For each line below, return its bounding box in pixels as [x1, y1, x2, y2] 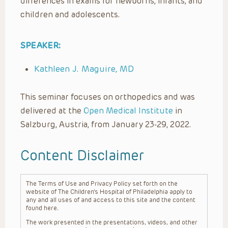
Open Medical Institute [83, 105, 173, 116]
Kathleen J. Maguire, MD [34, 63, 134, 74]
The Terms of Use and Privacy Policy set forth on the [26, 180, 178, 187]
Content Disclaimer [20, 147, 144, 164]
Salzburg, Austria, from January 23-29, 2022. [20, 119, 191, 129]
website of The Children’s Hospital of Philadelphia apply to [26, 188, 192, 195]
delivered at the [20, 105, 83, 116]
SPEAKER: [20, 40, 61, 50]
